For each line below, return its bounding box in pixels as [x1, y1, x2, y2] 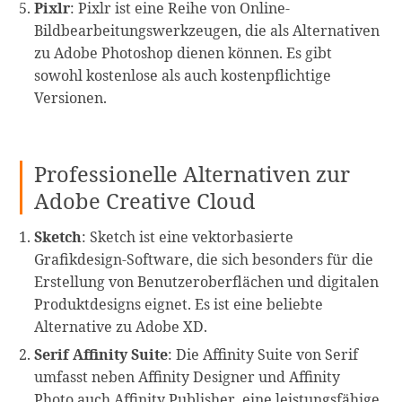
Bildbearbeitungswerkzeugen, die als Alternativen [34, 21, 380, 41]
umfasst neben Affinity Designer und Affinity [34, 366, 341, 387]
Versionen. [34, 88, 108, 109]
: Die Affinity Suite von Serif [168, 344, 359, 364]
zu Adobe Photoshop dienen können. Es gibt [34, 43, 333, 64]
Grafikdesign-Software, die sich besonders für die [34, 249, 374, 269]
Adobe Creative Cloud [34, 186, 257, 215]
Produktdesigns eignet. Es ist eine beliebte [34, 293, 324, 314]
